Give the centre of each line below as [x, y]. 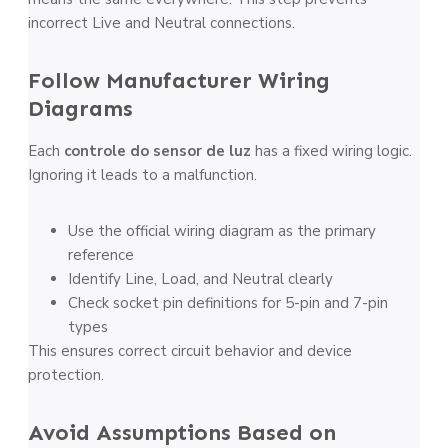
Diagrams [80, 109]
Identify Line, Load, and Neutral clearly [200, 279]
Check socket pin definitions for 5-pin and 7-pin [228, 303]
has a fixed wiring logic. [331, 151]
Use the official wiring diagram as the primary [222, 231]
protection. [66, 375]
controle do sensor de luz [157, 151]
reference [101, 255]
